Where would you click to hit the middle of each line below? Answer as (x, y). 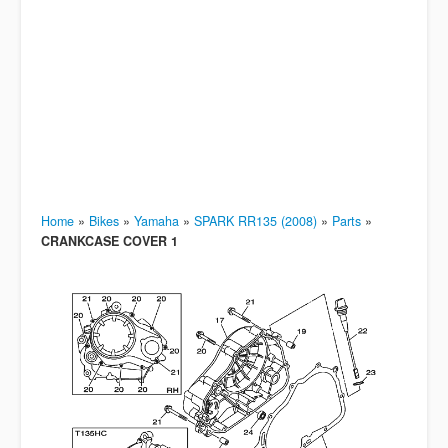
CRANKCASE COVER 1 (109, 241)
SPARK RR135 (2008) (255, 221)
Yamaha (156, 221)
